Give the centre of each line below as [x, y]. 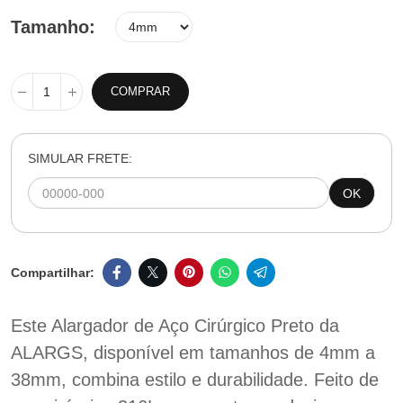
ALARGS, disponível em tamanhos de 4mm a [193, 353]
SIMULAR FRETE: [80, 158]
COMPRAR [140, 91]
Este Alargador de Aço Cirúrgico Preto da [175, 326]
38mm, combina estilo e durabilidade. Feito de [195, 380]
